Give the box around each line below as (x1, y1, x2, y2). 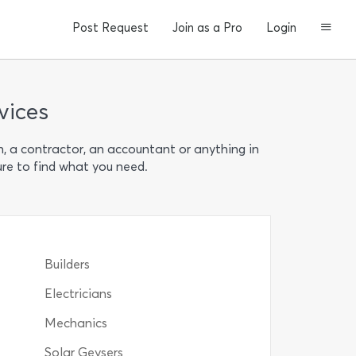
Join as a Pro (172, 21, 242, 35)
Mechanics (44, 315, 107, 331)
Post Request (72, 21, 149, 35)
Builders (44, 257, 90, 272)
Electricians (44, 286, 112, 301)
